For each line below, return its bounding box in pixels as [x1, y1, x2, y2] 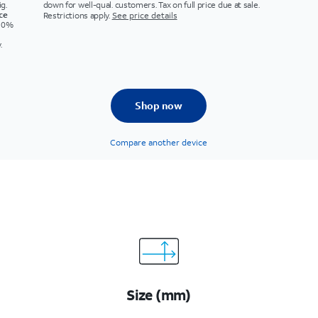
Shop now [135, 99, 183, 112]
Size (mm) [126, 285, 191, 304]
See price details [111, 10, 177, 21]
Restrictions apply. [43, 10, 110, 21]
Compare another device [110, 137, 208, 148]
